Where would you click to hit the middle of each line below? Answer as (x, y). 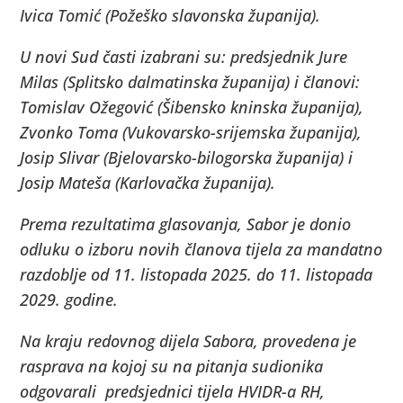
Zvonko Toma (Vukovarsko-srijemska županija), (191, 132)
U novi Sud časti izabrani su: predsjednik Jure (184, 56)
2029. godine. (69, 299)
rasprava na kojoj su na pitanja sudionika (172, 366)
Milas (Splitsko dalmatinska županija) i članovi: (190, 81)
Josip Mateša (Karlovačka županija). (148, 182)
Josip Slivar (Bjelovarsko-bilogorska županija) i (187, 157)
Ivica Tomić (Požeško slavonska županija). (170, 15)
